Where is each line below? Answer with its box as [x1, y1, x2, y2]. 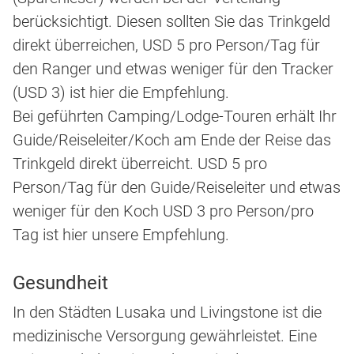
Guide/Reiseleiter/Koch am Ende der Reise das [13, 130, 331, 150]
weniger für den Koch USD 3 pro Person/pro [13, 201, 314, 221]
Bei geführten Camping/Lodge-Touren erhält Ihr [13, 107, 337, 126]
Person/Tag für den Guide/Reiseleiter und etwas [13, 178, 341, 198]
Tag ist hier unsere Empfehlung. [13, 225, 229, 245]
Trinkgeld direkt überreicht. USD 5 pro [13, 154, 267, 174]
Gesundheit [13, 272, 108, 295]
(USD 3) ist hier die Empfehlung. [13, 83, 229, 103]
